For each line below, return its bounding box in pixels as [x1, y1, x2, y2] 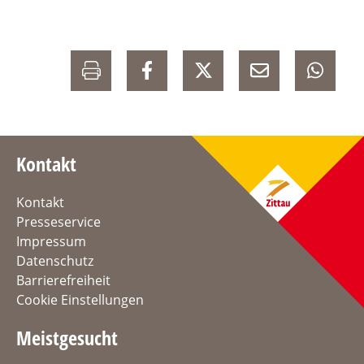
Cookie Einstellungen [16, 291, 144, 310]
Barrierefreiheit [16, 271, 110, 290]
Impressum [16, 232, 86, 251]
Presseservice [16, 213, 101, 232]
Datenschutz [16, 252, 93, 271]
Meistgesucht [16, 324, 118, 352]
